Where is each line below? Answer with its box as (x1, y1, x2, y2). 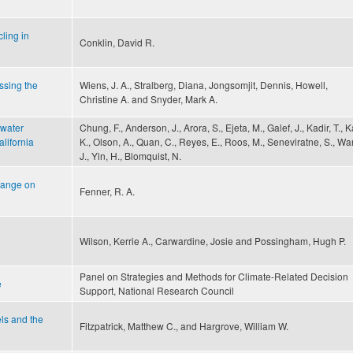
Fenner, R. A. (80, 184, 135, 199)
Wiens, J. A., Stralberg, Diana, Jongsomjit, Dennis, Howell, (80, 78, 328, 92)
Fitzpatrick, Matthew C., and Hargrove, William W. (80, 319, 288, 333)
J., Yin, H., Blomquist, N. (80, 149, 181, 163)
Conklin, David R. (80, 35, 154, 50)
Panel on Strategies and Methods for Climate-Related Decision (80, 269, 348, 284)
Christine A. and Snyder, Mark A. (80, 92, 217, 106)
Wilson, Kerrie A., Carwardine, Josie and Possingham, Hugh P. (80, 234, 346, 248)
